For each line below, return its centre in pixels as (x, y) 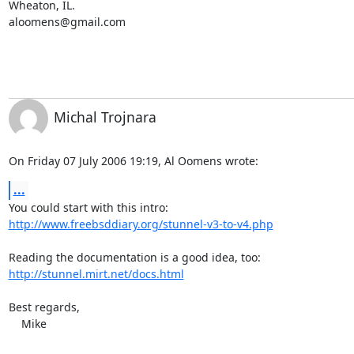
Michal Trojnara (105, 117)
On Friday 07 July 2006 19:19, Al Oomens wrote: (133, 160)
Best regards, (44, 307)
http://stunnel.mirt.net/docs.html (96, 273)
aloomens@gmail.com (67, 21)
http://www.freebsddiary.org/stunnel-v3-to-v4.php (141, 224)
